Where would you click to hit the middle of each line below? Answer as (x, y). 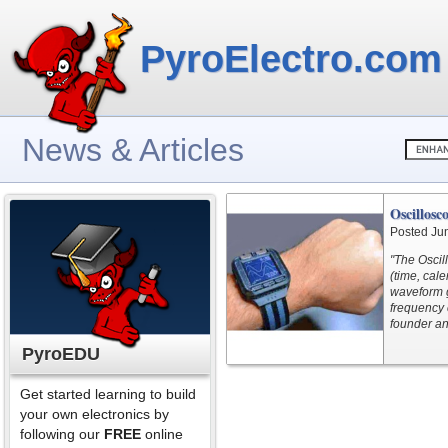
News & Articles (133, 150)
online (162, 434)
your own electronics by (94, 414)
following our (62, 434)
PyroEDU (61, 354)
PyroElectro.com (291, 59)
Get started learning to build (108, 394)
